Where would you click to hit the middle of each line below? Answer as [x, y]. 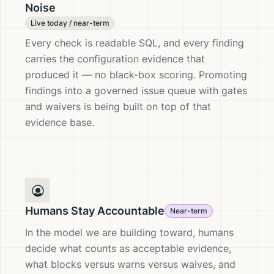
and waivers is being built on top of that [118, 106]
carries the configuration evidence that [115, 59]
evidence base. [60, 122]
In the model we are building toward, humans [129, 232]
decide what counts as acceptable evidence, [128, 248]
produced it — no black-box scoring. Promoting [136, 75]
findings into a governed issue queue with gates [136, 91]
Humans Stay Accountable [95, 211]
